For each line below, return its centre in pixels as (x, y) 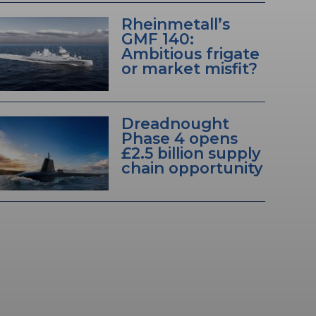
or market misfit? (189, 69)
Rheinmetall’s (175, 24)
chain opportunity (192, 168)
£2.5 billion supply (190, 153)
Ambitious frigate (190, 54)
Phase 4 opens (179, 139)
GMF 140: (157, 39)
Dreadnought (175, 124)
